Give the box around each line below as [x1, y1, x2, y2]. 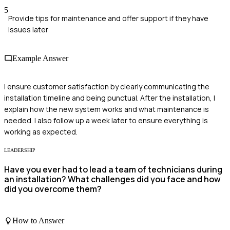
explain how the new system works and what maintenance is [4, 104, 209, 114]
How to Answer [12, 216, 64, 225]
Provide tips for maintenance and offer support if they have [8, 13, 208, 24]
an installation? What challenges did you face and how [4, 174, 221, 185]
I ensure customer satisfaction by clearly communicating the [4, 81, 209, 91]
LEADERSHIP [4, 147, 35, 153]
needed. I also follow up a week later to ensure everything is [4, 115, 208, 125]
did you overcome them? [4, 183, 102, 195]
